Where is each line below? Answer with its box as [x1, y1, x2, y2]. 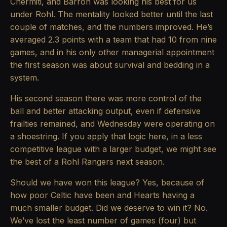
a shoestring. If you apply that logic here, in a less [10, 131, 202, 142]
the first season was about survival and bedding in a [10, 60, 210, 70]
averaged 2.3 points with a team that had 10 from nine [10, 34, 217, 45]
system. [10, 72, 39, 83]
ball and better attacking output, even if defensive [10, 106, 201, 117]
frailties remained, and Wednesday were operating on [10, 119, 215, 129]
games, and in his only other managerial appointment [10, 47, 214, 58]
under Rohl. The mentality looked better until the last [10, 9, 213, 20]
